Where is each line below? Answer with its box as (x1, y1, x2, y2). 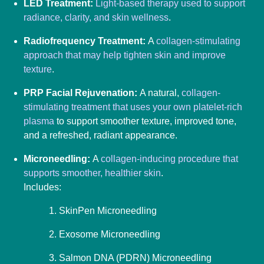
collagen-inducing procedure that (101, 154, 238, 164)
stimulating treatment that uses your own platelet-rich (24, 102, 242, 113)
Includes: (24, 182, 61, 193)
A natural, (140, 88, 179, 98)
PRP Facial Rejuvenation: (24, 88, 140, 98)
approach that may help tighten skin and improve (24, 50, 226, 61)
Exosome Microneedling (59, 229, 160, 240)
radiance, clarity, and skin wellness (24, 12, 169, 23)
